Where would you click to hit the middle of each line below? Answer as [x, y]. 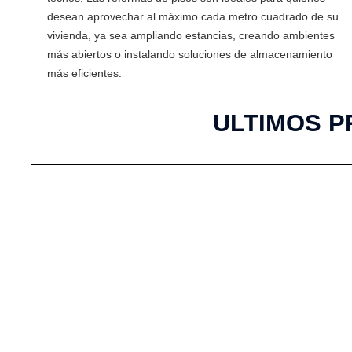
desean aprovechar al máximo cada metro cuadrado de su [193, 16]
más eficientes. [84, 73]
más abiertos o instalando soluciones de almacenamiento [190, 54]
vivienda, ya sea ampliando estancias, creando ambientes [191, 35]
